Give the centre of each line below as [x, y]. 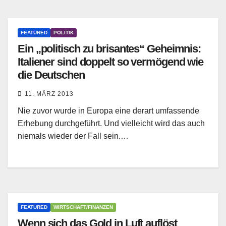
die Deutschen [51, 75]
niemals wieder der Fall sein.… [73, 136]
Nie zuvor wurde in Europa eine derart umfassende [108, 111]
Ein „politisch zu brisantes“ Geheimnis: [109, 49]
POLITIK [64, 33]
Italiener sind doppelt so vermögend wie [111, 62]
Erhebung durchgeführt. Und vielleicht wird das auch [111, 124]
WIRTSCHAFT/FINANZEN [83, 207]
